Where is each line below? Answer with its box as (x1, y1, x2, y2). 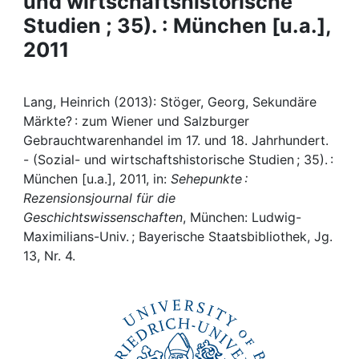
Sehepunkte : (171, 171, 248, 187)
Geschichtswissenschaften (23, 209, 183, 225)
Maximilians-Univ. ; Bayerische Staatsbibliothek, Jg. (23, 228, 333, 244)
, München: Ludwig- (183, 209, 301, 225)
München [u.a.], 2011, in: (23, 171, 171, 187)
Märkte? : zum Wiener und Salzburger (23, 113, 249, 129)
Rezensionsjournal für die (23, 190, 175, 206)
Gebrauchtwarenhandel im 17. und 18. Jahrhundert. (23, 132, 329, 148)
